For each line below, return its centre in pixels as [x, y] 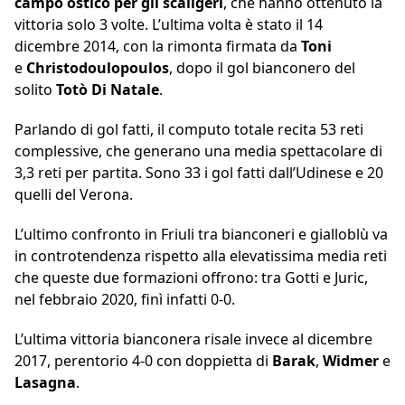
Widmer [353, 361]
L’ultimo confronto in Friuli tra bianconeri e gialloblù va [201, 235]
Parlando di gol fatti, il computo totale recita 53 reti [189, 130]
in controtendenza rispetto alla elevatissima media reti [201, 256]
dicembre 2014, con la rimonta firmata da [158, 47]
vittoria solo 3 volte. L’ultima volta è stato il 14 [169, 25]
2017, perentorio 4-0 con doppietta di [143, 361]
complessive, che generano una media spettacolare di [198, 151]
